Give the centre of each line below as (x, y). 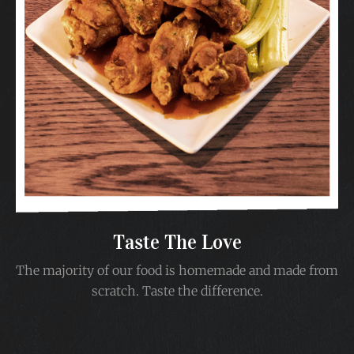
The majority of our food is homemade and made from (177, 271)
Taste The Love (177, 243)
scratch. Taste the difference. (177, 291)
